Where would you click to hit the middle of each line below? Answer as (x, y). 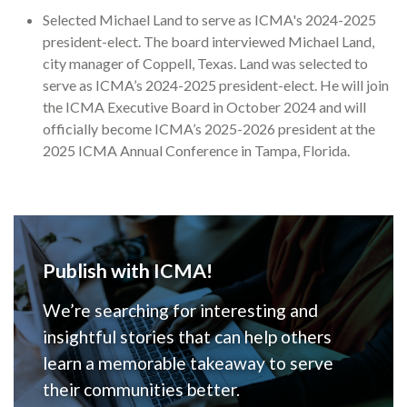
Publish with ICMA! (128, 271)
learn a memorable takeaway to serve (188, 363)
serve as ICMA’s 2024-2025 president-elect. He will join (216, 85)
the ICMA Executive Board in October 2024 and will (204, 107)
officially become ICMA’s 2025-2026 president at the (209, 129)
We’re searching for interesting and (180, 311)
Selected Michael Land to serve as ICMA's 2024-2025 (209, 20)
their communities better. (141, 390)
